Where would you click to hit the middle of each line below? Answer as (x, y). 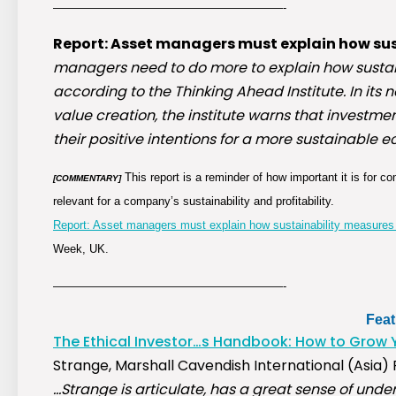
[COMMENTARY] (87, 179)
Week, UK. (81, 249)
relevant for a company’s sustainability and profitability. (194, 202)
